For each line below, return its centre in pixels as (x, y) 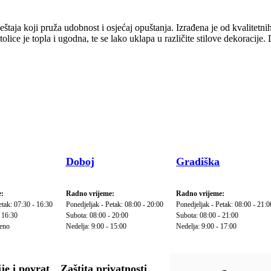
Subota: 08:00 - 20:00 (97, 215)
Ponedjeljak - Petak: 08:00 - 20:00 (114, 204)
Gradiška (198, 161)
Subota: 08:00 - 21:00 (207, 215)
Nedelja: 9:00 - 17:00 (207, 226)
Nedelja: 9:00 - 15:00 (96, 226)
